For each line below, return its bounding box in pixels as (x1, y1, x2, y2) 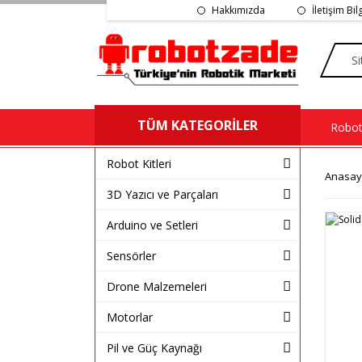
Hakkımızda (211, 2, 265, 17)
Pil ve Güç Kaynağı (107, 339, 202, 356)
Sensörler (107, 247, 156, 263)
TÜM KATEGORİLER (137, 116, 258, 134)
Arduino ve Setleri (107, 217, 198, 233)
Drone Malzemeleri (107, 278, 207, 294)
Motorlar (107, 309, 153, 325)
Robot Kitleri (107, 155, 171, 171)
